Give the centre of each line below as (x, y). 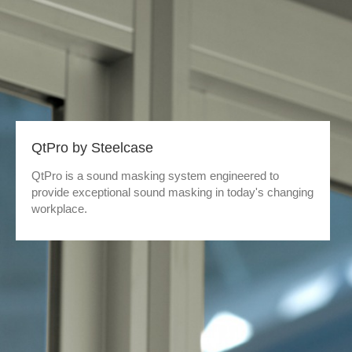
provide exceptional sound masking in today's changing (172, 192)
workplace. (59, 209)
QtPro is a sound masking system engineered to (155, 176)
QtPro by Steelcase (92, 148)
